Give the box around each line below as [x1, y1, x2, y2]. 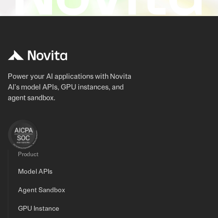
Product [18, 151, 38, 157]
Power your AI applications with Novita [8, 73, 131, 80]
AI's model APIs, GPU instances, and [8, 84, 124, 91]
